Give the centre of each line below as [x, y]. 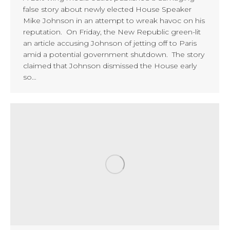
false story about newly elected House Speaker [107, 9]
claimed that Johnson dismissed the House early [110, 65]
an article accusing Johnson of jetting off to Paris [110, 43]
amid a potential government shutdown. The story [114, 54]
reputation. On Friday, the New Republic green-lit [112, 32]
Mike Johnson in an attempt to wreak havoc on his [114, 20]
